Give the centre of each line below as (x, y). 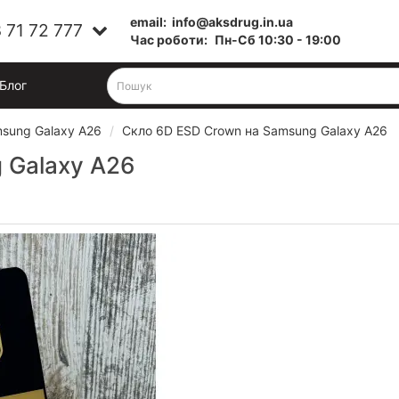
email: (151, 22)
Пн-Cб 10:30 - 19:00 (277, 40)
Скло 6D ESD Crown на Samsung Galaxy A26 (255, 130)
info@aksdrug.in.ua (232, 22)
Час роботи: (168, 40)
